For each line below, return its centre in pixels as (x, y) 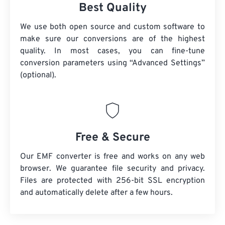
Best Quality (113, 8)
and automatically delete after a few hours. (96, 193)
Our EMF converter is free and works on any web (113, 157)
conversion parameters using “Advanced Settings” (113, 63)
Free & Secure (113, 138)
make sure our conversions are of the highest (113, 39)
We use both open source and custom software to (113, 27)
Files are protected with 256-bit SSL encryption (113, 181)
